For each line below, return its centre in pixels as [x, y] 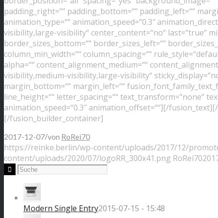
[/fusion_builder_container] [54, 118]
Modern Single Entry [61, 208]
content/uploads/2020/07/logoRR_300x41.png [87, 158]
